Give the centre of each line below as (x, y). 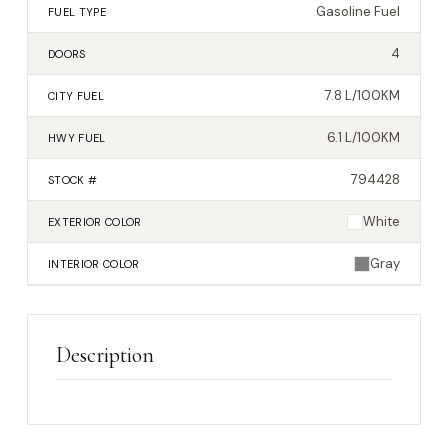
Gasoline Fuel (358, 12)
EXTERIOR (75, 221)
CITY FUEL (76, 95)
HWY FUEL (77, 137)
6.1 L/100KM (363, 138)
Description (105, 355)
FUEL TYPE (77, 11)
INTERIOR (74, 263)
